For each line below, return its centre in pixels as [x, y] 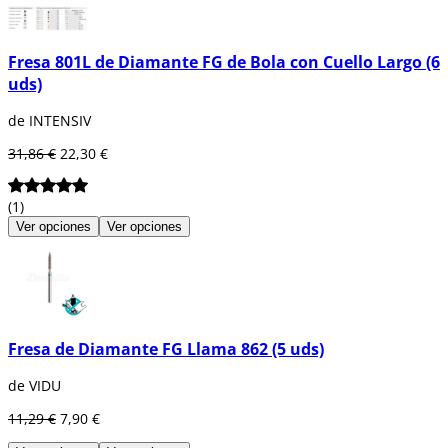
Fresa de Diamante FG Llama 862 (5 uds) [166, 348]
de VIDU [34, 386]
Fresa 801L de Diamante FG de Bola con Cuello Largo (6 [224, 62]
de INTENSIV [49, 121]
